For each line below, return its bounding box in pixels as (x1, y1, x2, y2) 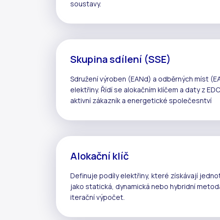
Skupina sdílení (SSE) (70, 52, 173, 66)
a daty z (178, 84, 207, 94)
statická (85, 181, 112, 191)
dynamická (115, 181, 150, 191)
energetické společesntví (127, 95, 212, 105)
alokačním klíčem (124, 84, 178, 94)
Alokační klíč (70, 149, 131, 163)
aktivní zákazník (70, 95, 120, 105)
